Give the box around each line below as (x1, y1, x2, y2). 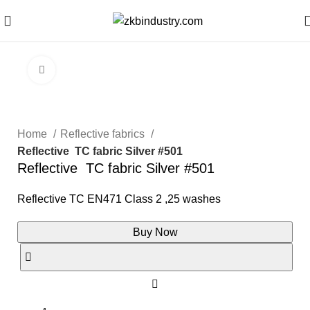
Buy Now (132, 226, 178, 238)
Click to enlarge (55, 64, 129, 75)
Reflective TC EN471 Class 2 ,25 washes (17, 193, 221, 205)
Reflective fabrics (60, 128, 147, 140)
